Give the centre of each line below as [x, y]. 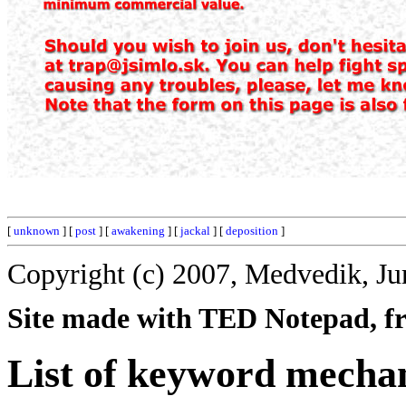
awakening [138, 231]
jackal [195, 231]
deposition [252, 231]
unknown [37, 231]
